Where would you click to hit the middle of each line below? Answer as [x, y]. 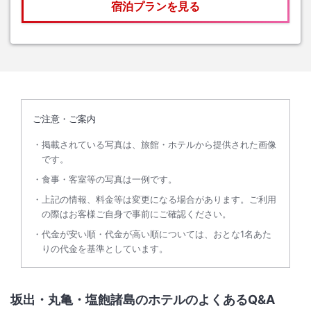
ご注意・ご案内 [64, 119]
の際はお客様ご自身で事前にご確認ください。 [136, 214]
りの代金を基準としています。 [105, 249]
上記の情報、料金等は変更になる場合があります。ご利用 [159, 200]
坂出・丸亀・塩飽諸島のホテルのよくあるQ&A [143, 300]
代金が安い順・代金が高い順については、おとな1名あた [157, 234]
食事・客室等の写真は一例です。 [109, 179]
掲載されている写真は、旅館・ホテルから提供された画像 [159, 145]
